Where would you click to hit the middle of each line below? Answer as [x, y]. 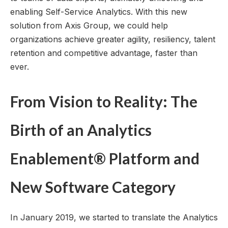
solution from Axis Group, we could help [89, 26]
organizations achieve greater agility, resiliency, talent [113, 39]
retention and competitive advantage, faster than [104, 53]
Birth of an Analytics [81, 130]
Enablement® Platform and [105, 158]
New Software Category [93, 187]
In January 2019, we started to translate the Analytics [114, 218]
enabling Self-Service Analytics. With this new [99, 12]
